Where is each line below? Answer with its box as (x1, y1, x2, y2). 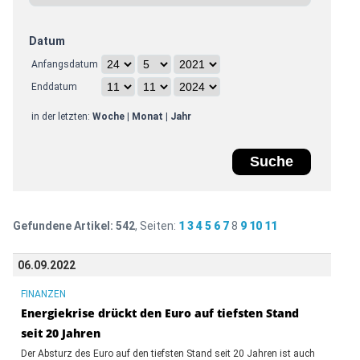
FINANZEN (20, 288, 66, 300)
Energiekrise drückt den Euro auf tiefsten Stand (20, 305, 299, 321)
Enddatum (31, 80, 77, 92)
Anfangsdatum (31, 58, 98, 70)
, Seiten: (134, 219, 178, 232)
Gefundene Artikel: (12, 219, 113, 232)
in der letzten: (31, 110, 92, 122)
